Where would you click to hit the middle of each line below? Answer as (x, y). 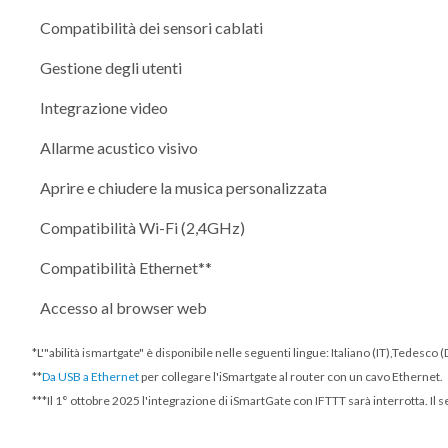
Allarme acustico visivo (119, 147)
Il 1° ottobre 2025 (93, 400)
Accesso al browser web (123, 307)
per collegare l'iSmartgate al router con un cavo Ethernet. (291, 376)
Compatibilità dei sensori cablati (151, 27)
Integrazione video (104, 107)
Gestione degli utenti (111, 67)
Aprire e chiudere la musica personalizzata (183, 187)
